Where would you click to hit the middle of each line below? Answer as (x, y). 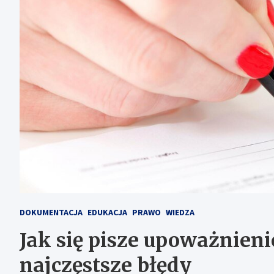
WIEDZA (180, 212)
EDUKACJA (107, 212)
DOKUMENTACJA (51, 212)
